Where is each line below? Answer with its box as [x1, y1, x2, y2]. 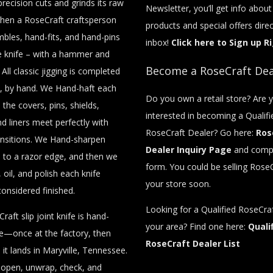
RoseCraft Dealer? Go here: [146, 126, 256, 138]
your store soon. [146, 177, 211, 190]
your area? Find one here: [146, 220, 248, 232]
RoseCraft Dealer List [146, 237, 240, 249]
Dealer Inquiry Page [146, 143, 232, 155]
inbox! [146, 36, 171, 48]
